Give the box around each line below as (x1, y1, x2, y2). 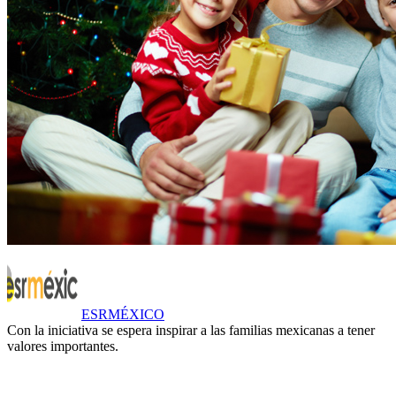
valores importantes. (7, 339, 118, 354)
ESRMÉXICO (81, 307, 164, 322)
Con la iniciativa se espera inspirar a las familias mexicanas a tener (7, 323, 375, 338)
